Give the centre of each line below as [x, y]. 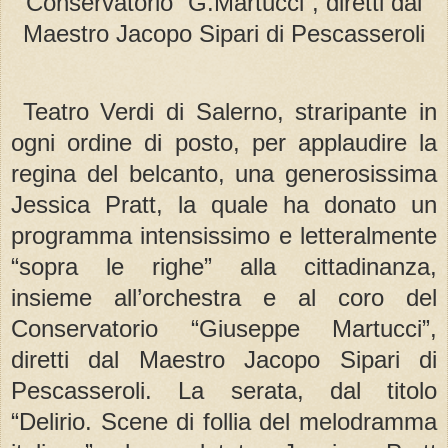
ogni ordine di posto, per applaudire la [224, 143]
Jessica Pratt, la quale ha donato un [224, 205]
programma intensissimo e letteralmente [224, 236]
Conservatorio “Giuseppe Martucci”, [224, 329]
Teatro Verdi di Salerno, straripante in [230, 112]
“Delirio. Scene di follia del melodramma [224, 422]
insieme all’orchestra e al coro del [224, 298]
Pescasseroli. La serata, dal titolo [224, 391]
